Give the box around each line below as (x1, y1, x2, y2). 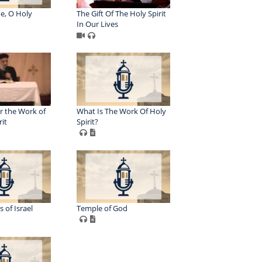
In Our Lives (76, 19, 118, 30)
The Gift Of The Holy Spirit (76, 8, 166, 19)
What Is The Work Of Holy (76, 105, 166, 116)
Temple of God (76, 202, 127, 213)
